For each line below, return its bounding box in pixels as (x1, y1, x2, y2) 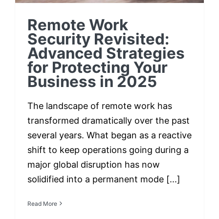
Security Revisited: (27, 29, 169, 48)
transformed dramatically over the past (27, 115, 190, 126)
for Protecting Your (27, 58, 168, 77)
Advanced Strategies (27, 44, 185, 63)
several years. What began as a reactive (27, 130, 192, 140)
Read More (27, 199, 57, 207)
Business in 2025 (27, 72, 157, 91)
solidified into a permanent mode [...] (27, 174, 180, 184)
